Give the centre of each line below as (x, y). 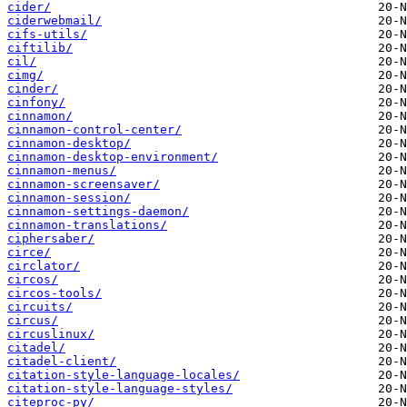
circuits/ (40, 307)
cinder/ (33, 89)
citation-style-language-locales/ (124, 375)
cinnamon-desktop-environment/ (113, 157)
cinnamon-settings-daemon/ (98, 212)
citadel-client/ (62, 362)
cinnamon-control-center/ (94, 130)
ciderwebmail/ (55, 21)
